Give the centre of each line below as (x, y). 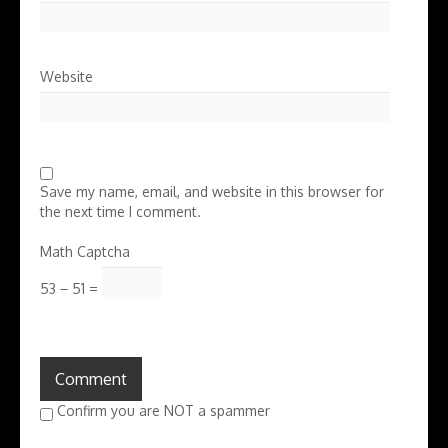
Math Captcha (85, 251)
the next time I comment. (120, 211)
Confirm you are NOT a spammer (161, 410)
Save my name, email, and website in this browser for (212, 191)
